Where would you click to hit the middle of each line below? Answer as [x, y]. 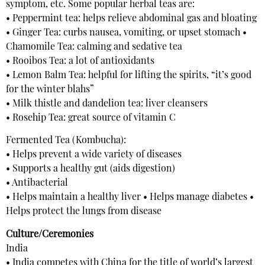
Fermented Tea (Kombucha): [66, 141]
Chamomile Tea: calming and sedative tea [94, 47]
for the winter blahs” [50, 90]
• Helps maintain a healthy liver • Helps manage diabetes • [130, 198]
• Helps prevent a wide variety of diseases [94, 155]
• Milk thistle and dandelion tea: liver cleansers [107, 104]
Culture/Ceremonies [50, 235]
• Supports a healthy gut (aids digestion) [91, 169]
